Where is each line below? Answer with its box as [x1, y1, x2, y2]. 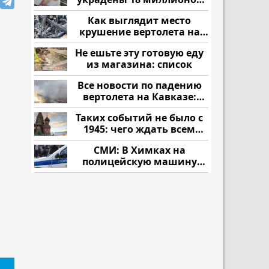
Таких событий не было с [76, 111, 203, 124]
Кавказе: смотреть [92, 37, 187, 50]
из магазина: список [86, 58, 192, 71]
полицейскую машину [82, 155, 197, 168]
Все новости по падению [77, 79, 202, 92]
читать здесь [106, 101, 173, 115]
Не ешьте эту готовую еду [75, 46, 204, 59]
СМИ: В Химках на [93, 144, 186, 157]
